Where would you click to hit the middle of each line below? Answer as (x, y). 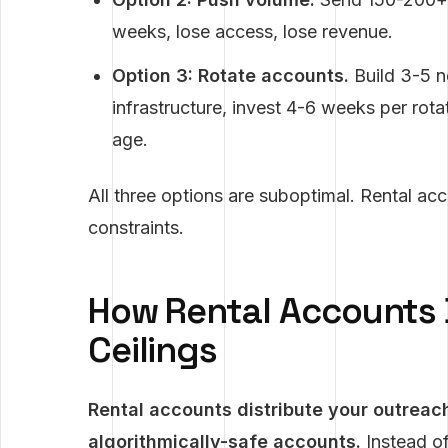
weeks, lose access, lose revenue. (252, 31)
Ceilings (152, 350)
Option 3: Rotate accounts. (230, 75)
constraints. (135, 227)
